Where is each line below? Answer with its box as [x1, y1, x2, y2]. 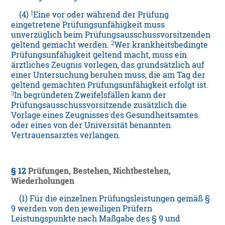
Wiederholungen [11, 176, 75, 186]
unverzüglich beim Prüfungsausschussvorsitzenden [11, 30, 211, 40]
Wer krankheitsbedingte [115, 40, 208, 50]
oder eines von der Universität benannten [11, 120, 171, 131]
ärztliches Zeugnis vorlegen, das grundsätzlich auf [11, 60, 205, 70]
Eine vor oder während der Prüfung [33, 10, 169, 20]
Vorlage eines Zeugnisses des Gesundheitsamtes [11, 110, 198, 121]
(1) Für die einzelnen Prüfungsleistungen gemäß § [11, 193, 210, 204]
